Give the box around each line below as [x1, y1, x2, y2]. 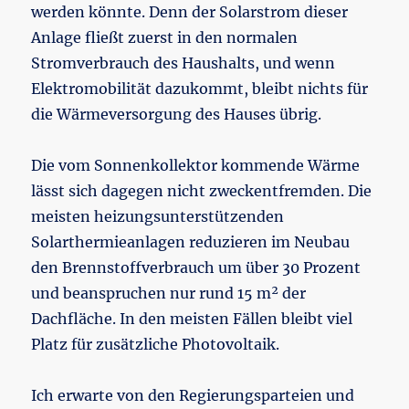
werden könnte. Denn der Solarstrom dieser [31, 2, 349, 21]
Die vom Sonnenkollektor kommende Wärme [31, 155, 361, 174]
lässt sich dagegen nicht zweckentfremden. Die [31, 181, 372, 200]
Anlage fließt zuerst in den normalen [31, 27, 299, 47]
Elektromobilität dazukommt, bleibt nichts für [31, 79, 369, 98]
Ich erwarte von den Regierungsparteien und [31, 385, 355, 404]
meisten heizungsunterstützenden [31, 206, 285, 225]
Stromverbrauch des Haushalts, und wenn [31, 53, 336, 72]
